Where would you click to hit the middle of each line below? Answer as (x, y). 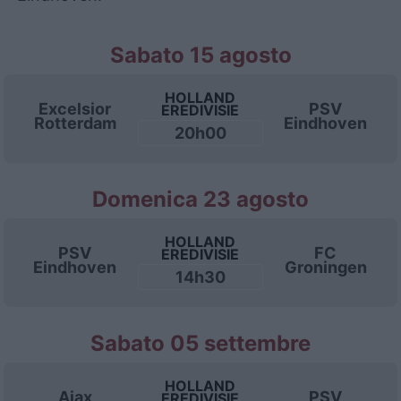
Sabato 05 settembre (200, 343)
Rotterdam (75, 123)
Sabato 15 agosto (200, 55)
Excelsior (75, 109)
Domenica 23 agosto (200, 199)
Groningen (325, 267)
